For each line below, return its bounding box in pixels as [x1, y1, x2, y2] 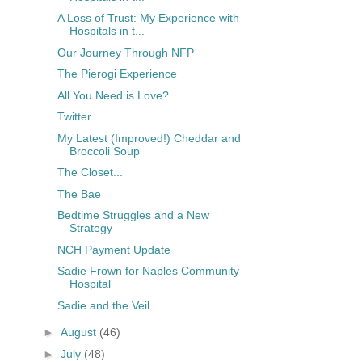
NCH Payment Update [57, 242, 170, 256]
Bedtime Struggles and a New [57, 208, 209, 222]
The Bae [57, 187, 101, 200]
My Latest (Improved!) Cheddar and [57, 131, 241, 145]
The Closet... [57, 166, 123, 179]
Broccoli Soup [69, 144, 140, 158]
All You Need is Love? [57, 88, 169, 102]
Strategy [69, 221, 112, 235]
